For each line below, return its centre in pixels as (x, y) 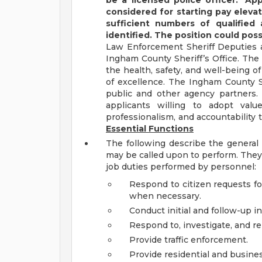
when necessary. (165, 196)
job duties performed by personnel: (181, 167)
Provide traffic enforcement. (189, 240)
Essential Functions (150, 129)
